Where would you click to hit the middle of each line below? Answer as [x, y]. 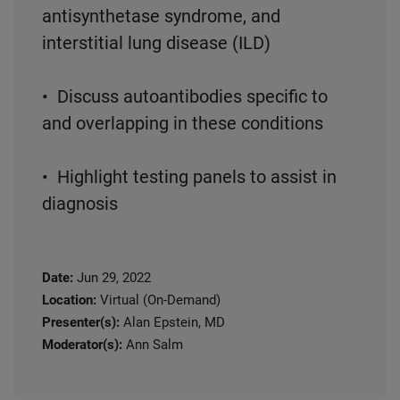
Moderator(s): [82, 345]
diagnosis [80, 204]
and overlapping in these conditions [183, 123]
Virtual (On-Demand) [160, 300]
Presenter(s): [81, 322]
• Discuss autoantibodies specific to [185, 96]
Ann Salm [154, 345]
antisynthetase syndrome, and [161, 16]
